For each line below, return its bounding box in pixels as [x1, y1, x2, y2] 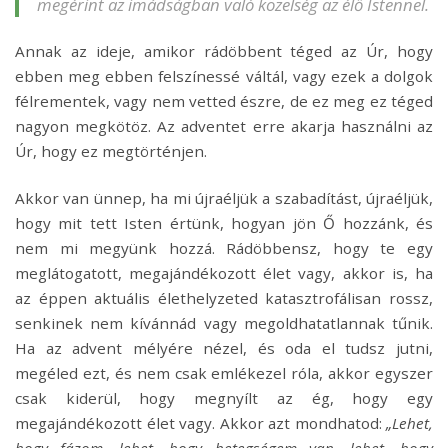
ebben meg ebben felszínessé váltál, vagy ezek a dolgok [15, 65, 433, 86]
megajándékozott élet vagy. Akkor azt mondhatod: [15, 412, 386, 433]
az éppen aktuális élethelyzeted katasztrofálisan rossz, [15, 287, 433, 308]
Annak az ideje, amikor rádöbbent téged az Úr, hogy [15, 40, 433, 61]
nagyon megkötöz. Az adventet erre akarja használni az [15, 115, 433, 136]
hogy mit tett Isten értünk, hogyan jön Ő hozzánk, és [15, 212, 433, 233]
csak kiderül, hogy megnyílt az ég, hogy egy [15, 387, 433, 408]
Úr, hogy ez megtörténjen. [15, 140, 207, 161]
